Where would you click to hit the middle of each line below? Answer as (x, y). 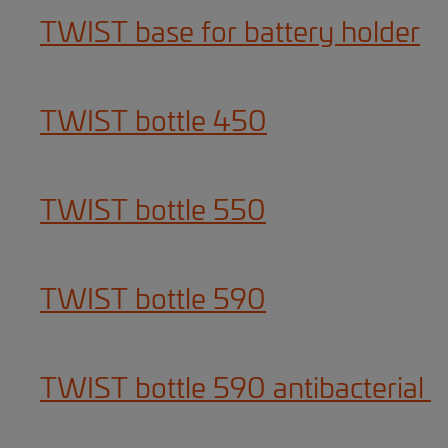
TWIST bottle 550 (153, 212)
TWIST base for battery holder (230, 34)
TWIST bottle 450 (153, 123)
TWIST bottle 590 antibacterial (235, 390)
